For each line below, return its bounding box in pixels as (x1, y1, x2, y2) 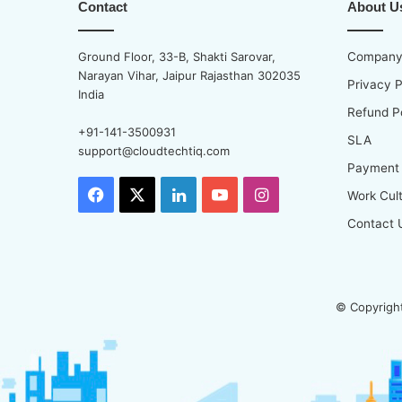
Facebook (104, 185, 179, 204)
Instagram (267, 185, 345, 204)
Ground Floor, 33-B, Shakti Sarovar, (78, 49, 275, 64)
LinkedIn (185, 185, 250, 204)
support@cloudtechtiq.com (78, 144, 230, 158)
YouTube (228, 185, 293, 204)
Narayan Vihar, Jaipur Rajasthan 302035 (78, 68, 301, 83)
